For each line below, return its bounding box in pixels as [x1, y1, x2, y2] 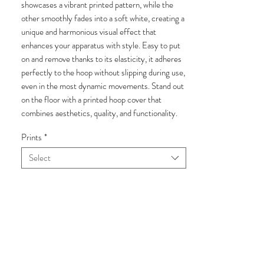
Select [29, 151, 51, 164]
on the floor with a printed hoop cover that [21, 93, 161, 106]
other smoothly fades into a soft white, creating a [21, 12, 184, 25]
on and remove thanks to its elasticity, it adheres [21, 52, 181, 65]
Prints [21, 131, 42, 144]
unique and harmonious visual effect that [21, 25, 156, 38]
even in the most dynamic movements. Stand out [21, 80, 184, 93]
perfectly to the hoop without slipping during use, [21, 66, 185, 79]
